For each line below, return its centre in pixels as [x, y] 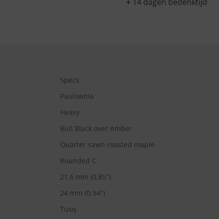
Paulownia [77, 96]
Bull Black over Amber [96, 129]
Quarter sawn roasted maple [108, 145]
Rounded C [78, 161]
